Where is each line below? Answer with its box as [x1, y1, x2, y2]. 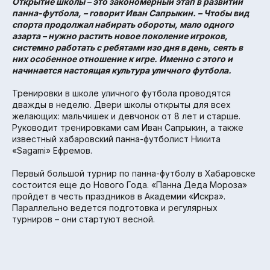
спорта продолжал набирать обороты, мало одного [12, 19, 234, 30]
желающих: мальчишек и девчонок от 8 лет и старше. [12, 111, 240, 122]
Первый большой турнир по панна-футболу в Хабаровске [12, 168, 256, 179]
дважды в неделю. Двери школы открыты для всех [12, 99, 231, 110]
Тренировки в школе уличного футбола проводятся [12, 88, 231, 99]
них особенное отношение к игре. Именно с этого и [12, 54, 233, 64]
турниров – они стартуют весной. [12, 214, 155, 225]
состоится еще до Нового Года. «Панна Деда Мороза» [12, 180, 247, 190]
